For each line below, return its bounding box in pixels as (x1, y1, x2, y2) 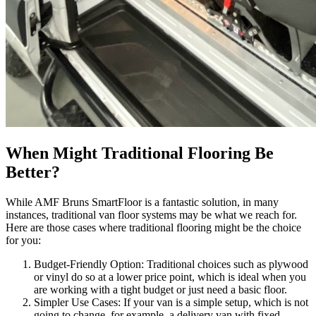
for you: (6, 233, 41, 246)
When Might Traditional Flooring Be (6, 143, 274, 162)
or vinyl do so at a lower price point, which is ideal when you (34, 270, 306, 283)
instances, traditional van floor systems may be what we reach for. (6, 208, 297, 221)
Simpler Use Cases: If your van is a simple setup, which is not (34, 296, 308, 308)
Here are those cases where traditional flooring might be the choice (6, 221, 301, 233)
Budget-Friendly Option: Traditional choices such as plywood (34, 257, 308, 270)
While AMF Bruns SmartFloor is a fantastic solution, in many (6, 195, 279, 208)
